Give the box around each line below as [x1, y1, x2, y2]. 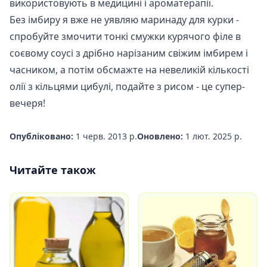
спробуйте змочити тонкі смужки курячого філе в [10, 29, 241, 43]
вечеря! [10, 96, 45, 110]
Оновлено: [137, 130, 183, 142]
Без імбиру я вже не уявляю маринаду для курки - [10, 13, 239, 26]
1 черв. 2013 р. [76, 130, 137, 142]
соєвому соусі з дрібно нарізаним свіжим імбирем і [10, 46, 248, 60]
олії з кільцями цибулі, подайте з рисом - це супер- [10, 79, 245, 93]
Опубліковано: [10, 130, 73, 142]
